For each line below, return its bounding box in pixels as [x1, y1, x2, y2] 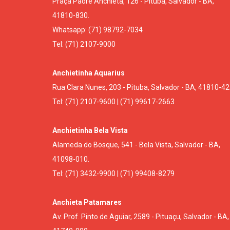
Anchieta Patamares [52, 198, 122, 206]
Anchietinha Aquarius [52, 68, 125, 77]
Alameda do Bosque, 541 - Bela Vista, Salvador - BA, [52, 140, 220, 149]
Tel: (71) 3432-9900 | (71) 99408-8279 [52, 169, 175, 178]
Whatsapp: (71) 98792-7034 [52, 25, 143, 34]
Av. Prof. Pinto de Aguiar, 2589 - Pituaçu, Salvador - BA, [52, 212, 229, 221]
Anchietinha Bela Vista [52, 126, 128, 135]
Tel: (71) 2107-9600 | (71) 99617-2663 [52, 97, 175, 106]
